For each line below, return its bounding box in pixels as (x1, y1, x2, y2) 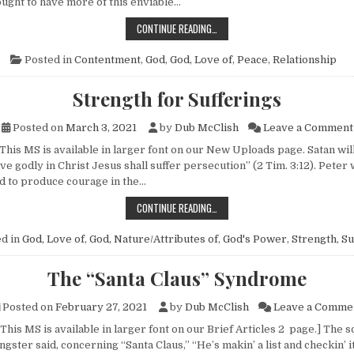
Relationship (273, 53, 337, 66)
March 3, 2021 (65, 121, 137, 134)
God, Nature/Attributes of (89, 232, 218, 245)
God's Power (223, 232, 287, 245)
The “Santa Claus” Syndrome (47, 265, 307, 291)
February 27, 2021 (55, 300, 147, 313)
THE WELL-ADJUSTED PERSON (217, 19, 330, 36)
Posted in (22, 53, 74, 66)
